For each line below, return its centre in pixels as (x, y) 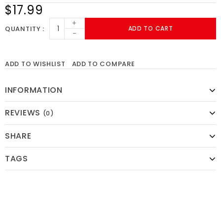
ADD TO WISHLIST (35, 64)
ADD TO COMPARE (103, 64)
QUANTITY (24, 29)
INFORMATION (34, 90)
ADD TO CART (150, 29)
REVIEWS (24, 113)
